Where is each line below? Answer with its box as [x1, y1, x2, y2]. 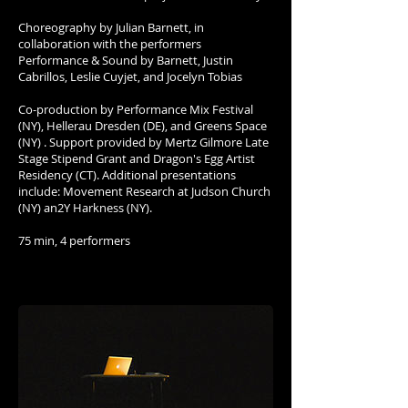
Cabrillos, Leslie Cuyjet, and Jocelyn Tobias [18, 68, 242, 86]
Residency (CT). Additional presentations [18, 167, 236, 184]
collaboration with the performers [18, 36, 201, 53]
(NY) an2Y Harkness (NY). [18, 199, 155, 217]
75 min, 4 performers [18, 232, 133, 250]
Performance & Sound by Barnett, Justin [18, 52, 233, 69]
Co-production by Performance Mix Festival [18, 101, 253, 118]
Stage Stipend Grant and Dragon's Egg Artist [18, 150, 255, 168]
